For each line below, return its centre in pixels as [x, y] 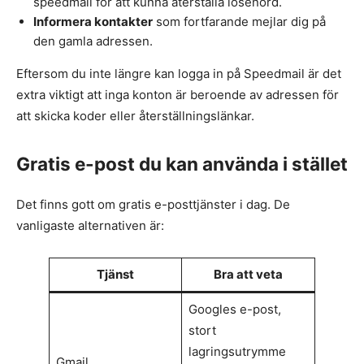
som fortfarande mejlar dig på [239, 21]
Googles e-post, [234, 310]
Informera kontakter [93, 21]
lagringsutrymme [237, 352]
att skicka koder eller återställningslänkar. [135, 115]
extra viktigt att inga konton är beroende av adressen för [178, 94]
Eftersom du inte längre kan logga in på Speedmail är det [179, 73]
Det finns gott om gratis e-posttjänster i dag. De [153, 205]
